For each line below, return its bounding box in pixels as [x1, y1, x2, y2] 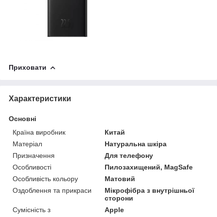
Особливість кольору [13, 174, 78, 183]
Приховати [9, 63, 46, 71]
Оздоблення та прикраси [13, 186, 92, 194]
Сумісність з [13, 205, 50, 214]
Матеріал [13, 139, 42, 148]
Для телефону [105, 151, 154, 159]
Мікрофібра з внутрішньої [105, 186, 195, 194]
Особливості [13, 163, 51, 171]
